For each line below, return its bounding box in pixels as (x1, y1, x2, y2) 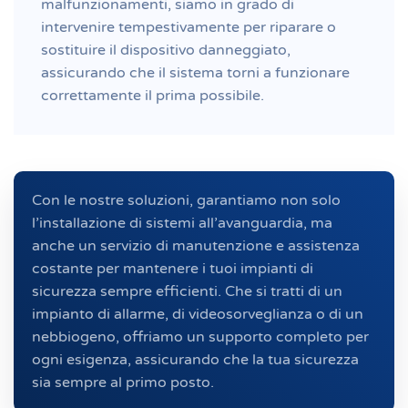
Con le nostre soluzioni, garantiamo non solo (32, 190, 341, 209)
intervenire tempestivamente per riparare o (41, 17, 336, 36)
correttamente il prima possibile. (41, 86, 264, 105)
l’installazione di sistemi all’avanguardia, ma (32, 213, 332, 232)
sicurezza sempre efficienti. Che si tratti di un (32, 281, 342, 301)
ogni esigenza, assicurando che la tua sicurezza (32, 350, 359, 369)
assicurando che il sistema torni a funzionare (41, 63, 350, 82)
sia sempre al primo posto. (32, 372, 214, 392)
